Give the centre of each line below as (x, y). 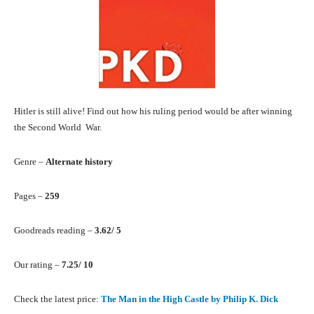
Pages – (29, 196)
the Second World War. (58, 128)
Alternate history (79, 162)
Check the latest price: (57, 299)
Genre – (30, 162)
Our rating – (38, 265)
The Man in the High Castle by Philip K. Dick (190, 299)
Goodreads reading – (54, 231)
